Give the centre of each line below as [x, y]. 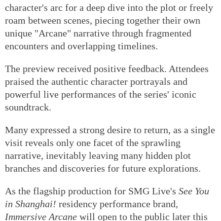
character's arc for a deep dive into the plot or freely [109, 7]
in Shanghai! [32, 203]
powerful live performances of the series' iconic [101, 94]
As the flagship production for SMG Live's [92, 191]
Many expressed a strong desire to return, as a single [110, 129]
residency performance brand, [118, 203]
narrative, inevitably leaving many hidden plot [98, 155]
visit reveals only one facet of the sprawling [93, 142]
